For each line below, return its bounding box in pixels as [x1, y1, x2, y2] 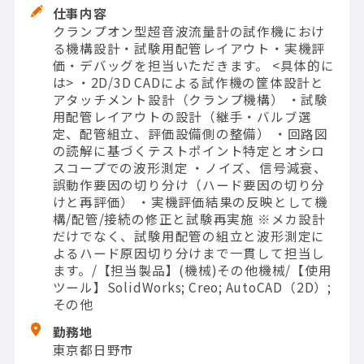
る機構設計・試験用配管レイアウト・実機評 [52, 38, 326, 57]
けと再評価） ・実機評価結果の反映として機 [52, 192, 328, 210]
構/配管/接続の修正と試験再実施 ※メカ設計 [52, 209, 326, 227]
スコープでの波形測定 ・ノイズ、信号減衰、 [52, 158, 327, 176]
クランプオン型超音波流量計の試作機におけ [52, 21, 326, 40]
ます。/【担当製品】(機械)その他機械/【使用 [52, 260, 332, 279]
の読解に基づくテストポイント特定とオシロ [52, 141, 326, 159]
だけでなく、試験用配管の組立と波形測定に [52, 226, 326, 245]
